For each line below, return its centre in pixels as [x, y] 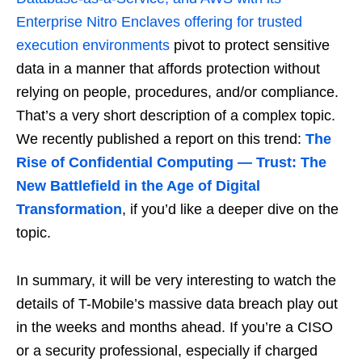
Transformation [69, 210]
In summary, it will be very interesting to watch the [176, 281]
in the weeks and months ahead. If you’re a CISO [175, 328]
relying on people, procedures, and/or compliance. [177, 93]
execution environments [93, 46]
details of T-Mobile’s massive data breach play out [177, 304]
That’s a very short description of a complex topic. [176, 116]
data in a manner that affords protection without [168, 69]
